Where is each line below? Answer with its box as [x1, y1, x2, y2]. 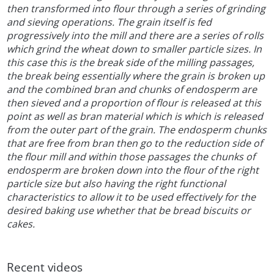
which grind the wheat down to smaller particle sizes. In [7, 42, 262, 56]
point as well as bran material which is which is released [7, 109, 264, 124]
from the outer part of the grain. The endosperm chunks [7, 123, 267, 137]
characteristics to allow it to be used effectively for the [7, 190, 256, 204]
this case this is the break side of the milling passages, [7, 56, 255, 70]
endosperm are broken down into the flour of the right [7, 163, 259, 177]
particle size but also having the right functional [7, 177, 226, 191]
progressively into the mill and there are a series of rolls [7, 29, 264, 43]
